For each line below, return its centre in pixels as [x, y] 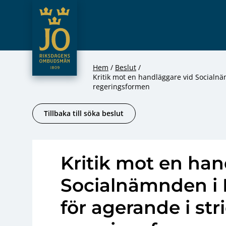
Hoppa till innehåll [94, 44]
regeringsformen [121, 87]
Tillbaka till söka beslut [84, 114]
